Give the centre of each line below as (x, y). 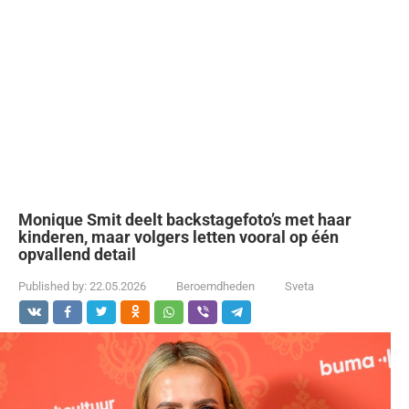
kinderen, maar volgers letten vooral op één (178, 237)
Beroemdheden (215, 286)
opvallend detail (77, 254)
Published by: (52, 286)
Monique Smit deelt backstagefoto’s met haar (185, 220)
